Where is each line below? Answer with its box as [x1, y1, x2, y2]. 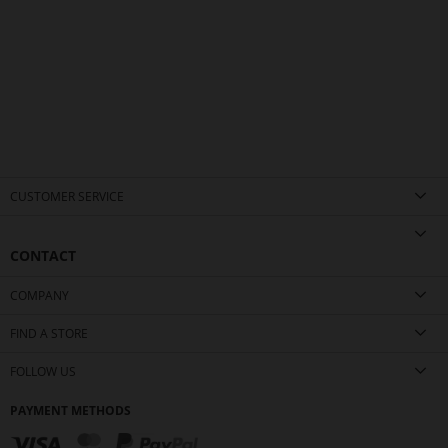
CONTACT [10, 246, 76, 265]
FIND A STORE [10, 325, 88, 342]
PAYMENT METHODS [10, 402, 131, 419]
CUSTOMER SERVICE [10, 188, 124, 205]
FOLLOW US [10, 363, 76, 380]
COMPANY [10, 287, 69, 304]
